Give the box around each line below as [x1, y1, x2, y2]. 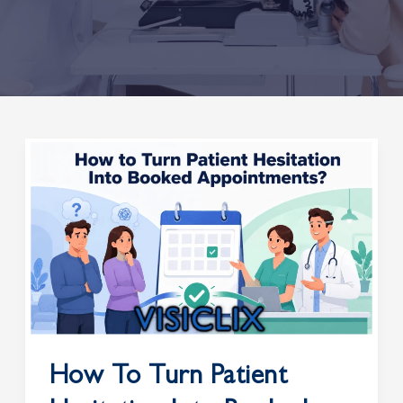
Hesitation [48, 237, 127, 255]
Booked [48, 286, 108, 304]
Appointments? [48, 310, 167, 328]
